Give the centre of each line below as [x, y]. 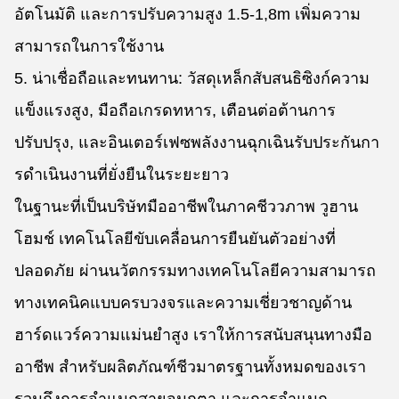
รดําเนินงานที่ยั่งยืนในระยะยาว [122, 175]
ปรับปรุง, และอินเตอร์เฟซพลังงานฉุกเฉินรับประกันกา [197, 142]
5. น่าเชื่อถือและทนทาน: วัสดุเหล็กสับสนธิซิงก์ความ [192, 78]
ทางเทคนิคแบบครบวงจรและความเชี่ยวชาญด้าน [183, 303]
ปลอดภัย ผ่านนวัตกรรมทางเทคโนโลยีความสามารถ [195, 271]
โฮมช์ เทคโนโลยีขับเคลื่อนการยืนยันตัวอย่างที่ [175, 239]
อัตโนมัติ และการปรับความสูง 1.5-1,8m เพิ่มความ [187, 14]
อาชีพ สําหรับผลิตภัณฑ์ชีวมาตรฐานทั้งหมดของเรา [190, 367]
